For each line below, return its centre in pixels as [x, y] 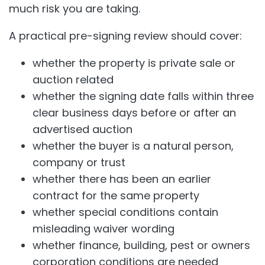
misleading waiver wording [104, 229]
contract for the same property [116, 196]
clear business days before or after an [134, 113]
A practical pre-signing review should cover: [125, 36]
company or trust [79, 163]
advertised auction [83, 130]
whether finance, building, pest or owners [141, 245]
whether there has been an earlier [122, 179]
